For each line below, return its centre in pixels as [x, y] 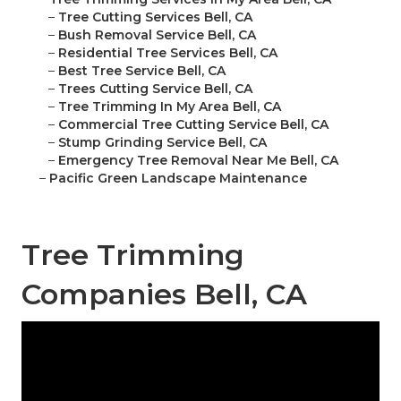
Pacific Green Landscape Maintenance [178, 179]
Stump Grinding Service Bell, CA [162, 143]
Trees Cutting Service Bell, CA [155, 89]
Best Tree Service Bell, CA [142, 71]
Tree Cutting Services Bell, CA [155, 17]
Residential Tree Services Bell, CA [168, 53]
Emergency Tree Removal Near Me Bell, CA [198, 161]
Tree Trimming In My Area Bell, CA [170, 107]
